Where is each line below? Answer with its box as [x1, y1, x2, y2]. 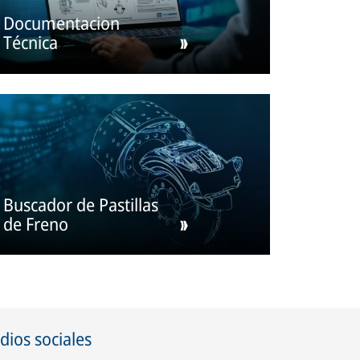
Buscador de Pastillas [3, 191, 159, 216]
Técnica [3, 30, 59, 55]
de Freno [3, 211, 69, 235]
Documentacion [3, 10, 121, 35]
